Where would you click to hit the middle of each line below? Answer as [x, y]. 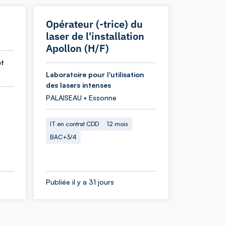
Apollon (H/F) [77, 48]
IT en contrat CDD [74, 124]
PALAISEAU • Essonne [81, 98]
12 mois [118, 124]
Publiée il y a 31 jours [80, 182]
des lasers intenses [78, 85]
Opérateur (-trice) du [94, 24]
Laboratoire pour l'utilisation [95, 74]
